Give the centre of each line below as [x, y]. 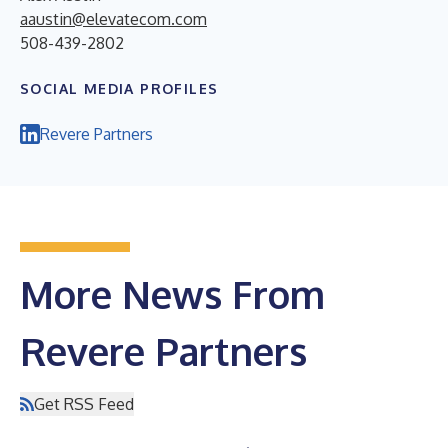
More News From [172, 293]
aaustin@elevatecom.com [113, 18]
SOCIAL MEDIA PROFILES [119, 88]
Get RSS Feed [84, 403]
